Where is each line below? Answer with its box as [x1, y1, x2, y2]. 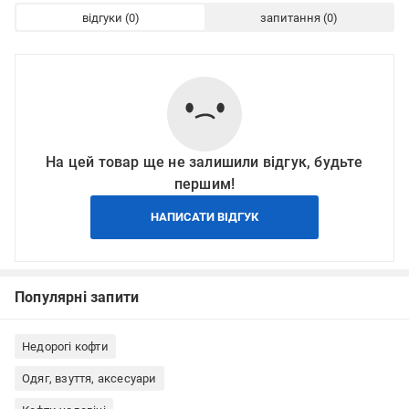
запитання [259, 10, 320, 25]
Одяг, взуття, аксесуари [22, 372, 157, 386]
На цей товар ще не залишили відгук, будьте [46, 153, 363, 172]
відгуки [81, 10, 122, 25]
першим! [173, 175, 236, 194]
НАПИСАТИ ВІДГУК [151, 210, 258, 225]
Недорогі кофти [22, 340, 109, 354]
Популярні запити [15, 288, 140, 307]
